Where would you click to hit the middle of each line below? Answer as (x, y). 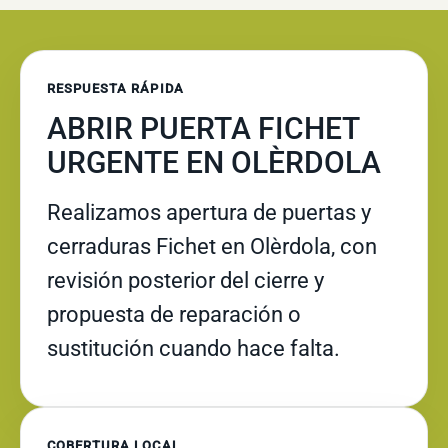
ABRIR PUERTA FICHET (203, 128)
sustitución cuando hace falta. (193, 348)
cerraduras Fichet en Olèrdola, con (212, 246)
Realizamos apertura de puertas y (209, 212)
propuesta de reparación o (174, 314)
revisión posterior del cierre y (185, 280)
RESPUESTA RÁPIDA (115, 88)
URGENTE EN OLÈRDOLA (214, 162)
